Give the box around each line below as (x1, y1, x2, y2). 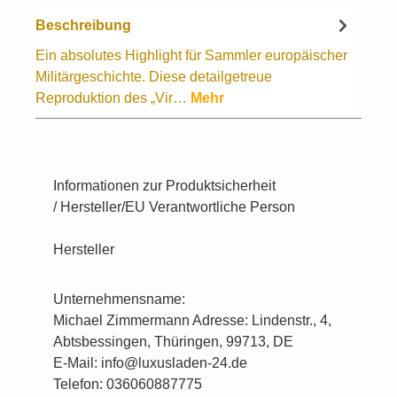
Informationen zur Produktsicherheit (53, 178, 276, 193)
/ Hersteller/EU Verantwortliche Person (53, 199, 295, 214)
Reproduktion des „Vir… (35, 90, 191, 105)
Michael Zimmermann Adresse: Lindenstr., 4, (53, 313, 331, 328)
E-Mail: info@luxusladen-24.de (53, 355, 247, 370)
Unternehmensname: (53, 292, 189, 307)
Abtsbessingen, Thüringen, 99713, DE (53, 334, 293, 349)
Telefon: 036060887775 (53, 377, 202, 392)
